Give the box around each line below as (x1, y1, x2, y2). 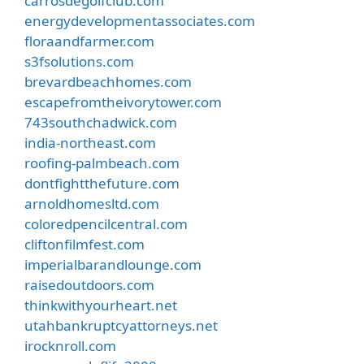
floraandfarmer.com (24, 31, 154, 50)
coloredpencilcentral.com (24, 214, 188, 233)
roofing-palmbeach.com (24, 153, 180, 172)
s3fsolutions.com (24, 51, 134, 71)
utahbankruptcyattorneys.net (24, 315, 218, 335)
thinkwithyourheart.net (24, 295, 177, 314)
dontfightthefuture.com (24, 173, 180, 193)
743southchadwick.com (24, 112, 177, 132)
